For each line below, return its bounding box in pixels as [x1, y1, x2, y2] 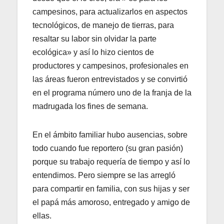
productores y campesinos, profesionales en [32, 61, 188, 70]
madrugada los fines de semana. [32, 101, 148, 110]
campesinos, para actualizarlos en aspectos [32, 7, 187, 16]
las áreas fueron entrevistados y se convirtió [32, 74, 187, 83]
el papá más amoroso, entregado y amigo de [32, 197, 190, 206]
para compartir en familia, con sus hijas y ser [32, 184, 189, 193]
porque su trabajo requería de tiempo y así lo [32, 157, 190, 166]
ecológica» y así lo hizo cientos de [32, 47, 154, 56]
